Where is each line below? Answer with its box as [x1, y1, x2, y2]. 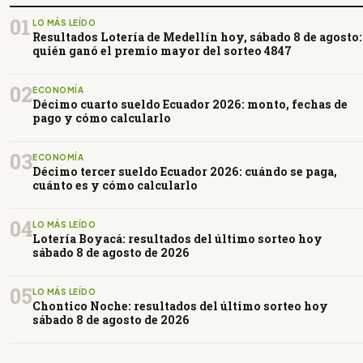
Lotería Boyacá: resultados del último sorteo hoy [32, 230, 322, 246]
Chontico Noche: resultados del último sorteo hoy [32, 297, 328, 314]
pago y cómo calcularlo [32, 109, 171, 126]
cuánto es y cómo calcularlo [32, 177, 198, 193]
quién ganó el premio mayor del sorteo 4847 [32, 42, 292, 58]
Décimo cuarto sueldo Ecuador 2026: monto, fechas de [32, 96, 348, 112]
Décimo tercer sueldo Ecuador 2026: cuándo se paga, [32, 163, 337, 179]
